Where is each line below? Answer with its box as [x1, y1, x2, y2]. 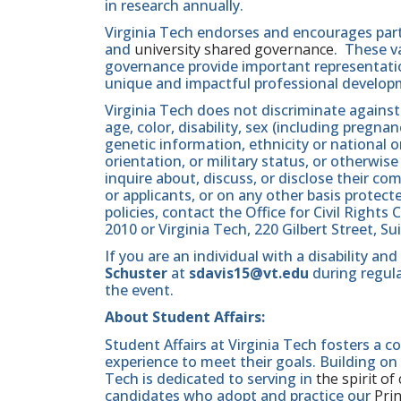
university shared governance [134, 38, 334, 59]
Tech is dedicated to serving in [105, 368, 316, 388]
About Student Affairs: [105, 307, 265, 328]
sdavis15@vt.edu [189, 263, 309, 284]
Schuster [105, 263, 167, 284]
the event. [105, 280, 174, 301]
